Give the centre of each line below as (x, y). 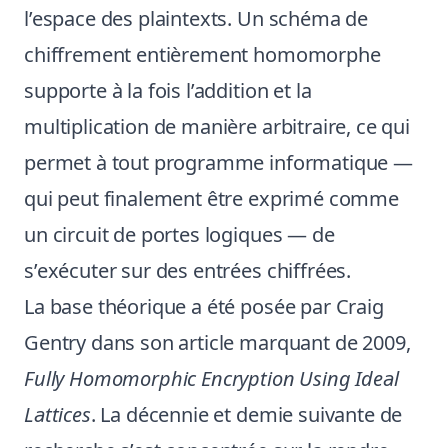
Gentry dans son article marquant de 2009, (217, 342)
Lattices (57, 414)
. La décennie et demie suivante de (246, 414)
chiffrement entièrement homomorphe (202, 54)
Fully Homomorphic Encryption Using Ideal (211, 378)
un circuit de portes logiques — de (179, 234)
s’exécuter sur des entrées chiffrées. (188, 270)
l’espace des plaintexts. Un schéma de (196, 18)
